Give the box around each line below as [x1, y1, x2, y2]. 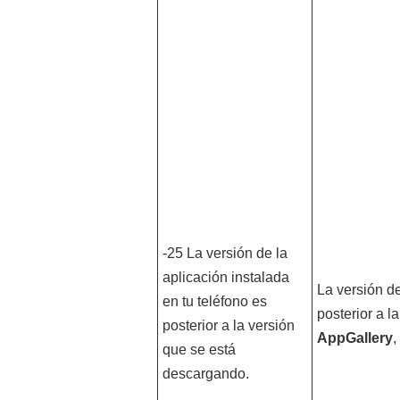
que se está [162, 342, 236, 357]
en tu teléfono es [162, 294, 267, 309]
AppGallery [316, 330, 393, 346]
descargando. [162, 366, 249, 381]
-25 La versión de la [162, 246, 287, 261]
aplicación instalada [162, 270, 289, 285]
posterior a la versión [162, 318, 295, 333]
